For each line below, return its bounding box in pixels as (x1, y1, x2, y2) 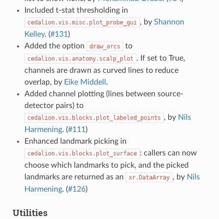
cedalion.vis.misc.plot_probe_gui (27, 19, 137, 26)
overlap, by (24, 78, 64, 86)
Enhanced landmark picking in (24, 137, 127, 145)
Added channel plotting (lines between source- (24, 89, 183, 98)
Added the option (24, 42, 87, 50)
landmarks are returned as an (24, 173, 126, 181)
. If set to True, (136, 54, 185, 62)
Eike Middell (64, 78, 106, 86)
